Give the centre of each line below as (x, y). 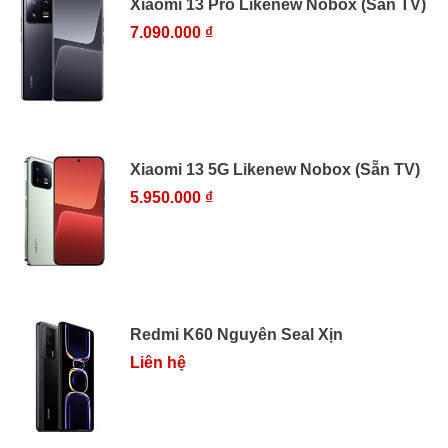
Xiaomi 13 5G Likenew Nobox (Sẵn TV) (275, 169)
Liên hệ (158, 363)
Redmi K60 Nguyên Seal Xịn (236, 334)
